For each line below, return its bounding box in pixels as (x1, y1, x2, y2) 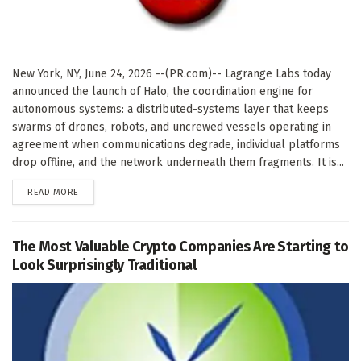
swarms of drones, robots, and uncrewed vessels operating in (12, 119, 331, 134)
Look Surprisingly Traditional (12, 255, 197, 274)
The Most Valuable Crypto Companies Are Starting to (12, 237, 350, 255)
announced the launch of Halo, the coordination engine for (12, 84, 313, 98)
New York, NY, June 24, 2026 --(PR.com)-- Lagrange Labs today (12, 66, 331, 81)
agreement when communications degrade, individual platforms (12, 137, 340, 151)
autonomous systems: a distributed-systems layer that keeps (12, 102, 329, 116)
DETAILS (77, 185, 111, 197)
